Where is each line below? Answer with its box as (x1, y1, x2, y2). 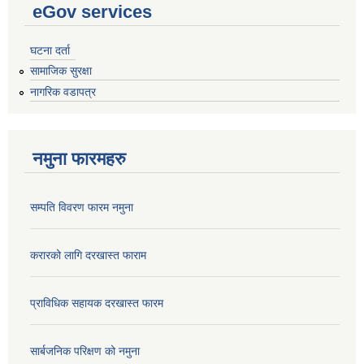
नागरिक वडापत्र (30, 85, 96, 99)
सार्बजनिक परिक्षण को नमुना (30, 344, 140, 358)
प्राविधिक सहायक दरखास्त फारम (30, 297, 163, 310)
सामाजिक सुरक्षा (30, 64, 92, 78)
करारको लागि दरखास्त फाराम (30, 249, 146, 262)
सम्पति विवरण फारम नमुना (30, 201, 133, 214)
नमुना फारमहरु (32, 149, 126, 170)
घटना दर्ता (30, 43, 70, 57)
